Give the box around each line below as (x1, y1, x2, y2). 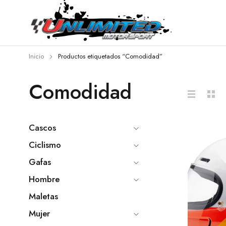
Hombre (29, 173, 60, 185)
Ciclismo (29, 139, 61, 151)
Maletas (29, 190, 58, 202)
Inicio (29, 51, 44, 61)
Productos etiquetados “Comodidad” (58, 51, 162, 61)
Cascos (29, 122, 56, 134)
